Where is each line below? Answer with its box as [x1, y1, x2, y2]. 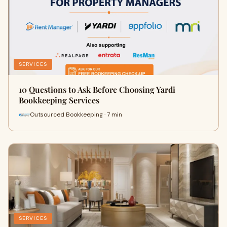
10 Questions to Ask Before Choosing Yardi [19, 84, 175, 95]
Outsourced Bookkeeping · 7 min [30, 110, 122, 119]
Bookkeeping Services [19, 94, 99, 105]
